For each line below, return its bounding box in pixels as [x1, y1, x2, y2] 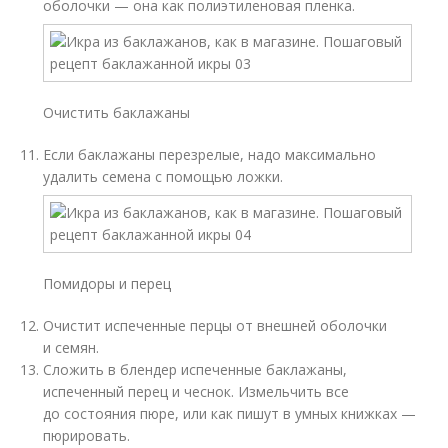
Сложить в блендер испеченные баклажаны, [43, 360, 348, 379]
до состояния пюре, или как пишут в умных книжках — [43, 404, 417, 423]
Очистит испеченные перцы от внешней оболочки [43, 316, 388, 335]
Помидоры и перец [43, 274, 172, 293]
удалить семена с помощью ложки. [43, 167, 284, 186]
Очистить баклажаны [43, 103, 191, 122]
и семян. [43, 338, 100, 357]
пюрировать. [43, 426, 131, 445]
